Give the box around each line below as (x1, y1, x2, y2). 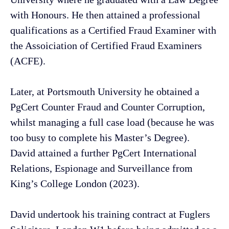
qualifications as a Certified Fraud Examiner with (10, 24, 216, 36)
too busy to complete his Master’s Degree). (10, 131, 190, 143)
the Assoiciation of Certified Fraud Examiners (10, 39, 202, 51)
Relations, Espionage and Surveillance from (10, 162, 193, 174)
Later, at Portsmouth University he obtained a (10, 85, 199, 97)
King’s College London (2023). (10, 177, 140, 189)
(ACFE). (10, 55, 45, 66)
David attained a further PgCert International (10, 147, 197, 158)
